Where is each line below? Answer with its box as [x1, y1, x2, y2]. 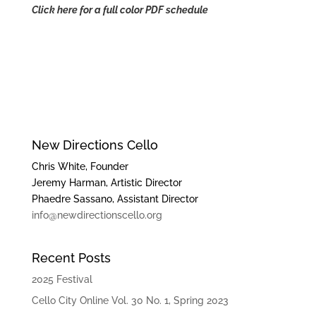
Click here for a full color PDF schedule [31, 4, 208, 16]
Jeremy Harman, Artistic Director [31, 177, 182, 189]
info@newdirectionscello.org [31, 209, 162, 221]
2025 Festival [31, 274, 92, 286]
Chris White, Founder [31, 161, 128, 173]
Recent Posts [31, 250, 111, 266]
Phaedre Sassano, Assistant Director [31, 193, 198, 205]
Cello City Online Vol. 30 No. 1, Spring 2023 [31, 295, 229, 307]
